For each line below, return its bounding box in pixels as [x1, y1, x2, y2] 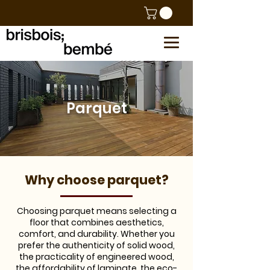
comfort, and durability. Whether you [18, 228, 175, 240]
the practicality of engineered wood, [19, 251, 174, 263]
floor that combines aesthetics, [29, 216, 164, 229]
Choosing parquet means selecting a [16, 205, 177, 218]
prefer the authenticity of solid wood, [18, 239, 175, 252]
